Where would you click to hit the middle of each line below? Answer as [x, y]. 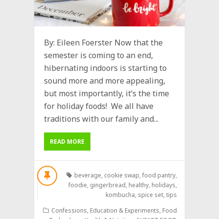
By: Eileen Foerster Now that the [103, 42]
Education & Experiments [124, 210]
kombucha [120, 195]
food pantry [159, 175]
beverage [88, 175]
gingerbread [108, 185]
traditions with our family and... [101, 119]
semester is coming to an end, [99, 55]
